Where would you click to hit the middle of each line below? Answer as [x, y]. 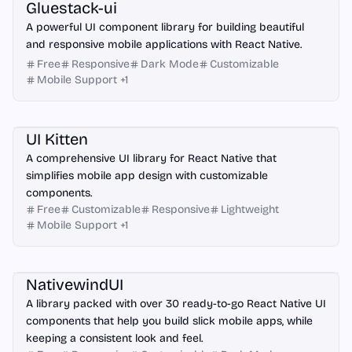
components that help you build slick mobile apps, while [169, 321]
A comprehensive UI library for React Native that [151, 158]
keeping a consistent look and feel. [114, 338]
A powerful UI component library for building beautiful [165, 27]
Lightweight [250, 209]
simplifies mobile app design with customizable [147, 176]
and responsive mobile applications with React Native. [164, 44]
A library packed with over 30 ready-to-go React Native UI [176, 304]
